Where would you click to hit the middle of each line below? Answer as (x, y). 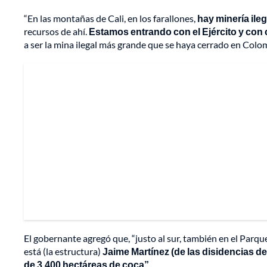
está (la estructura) (63, 252)
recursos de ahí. (56, 32)
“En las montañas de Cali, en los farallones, (111, 18)
